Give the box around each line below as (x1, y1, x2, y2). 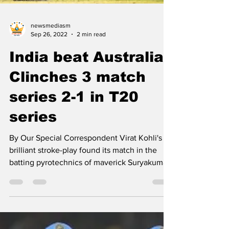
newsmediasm (31, 123, 71, 130)
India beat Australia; (9, 150, 168, 166)
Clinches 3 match (9, 170, 146, 186)
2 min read (77, 131, 106, 139)
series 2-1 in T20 (9, 190, 139, 206)
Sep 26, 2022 (31, 131, 67, 139)
